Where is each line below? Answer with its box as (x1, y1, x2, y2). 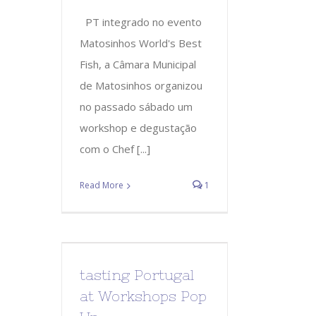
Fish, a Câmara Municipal (80, 56, 196, 71)
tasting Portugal (80, 266, 194, 283)
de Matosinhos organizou (80, 78, 202, 92)
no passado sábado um (80, 99, 193, 114)
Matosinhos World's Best (80, 35, 202, 50)
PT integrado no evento (80, 14, 202, 29)
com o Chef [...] (80, 141, 150, 156)
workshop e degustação (80, 120, 197, 135)
